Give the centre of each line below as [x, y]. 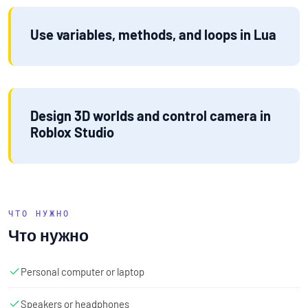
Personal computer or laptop [82, 271]
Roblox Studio [72, 132]
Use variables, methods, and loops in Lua [153, 34]
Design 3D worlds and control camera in [151, 115]
